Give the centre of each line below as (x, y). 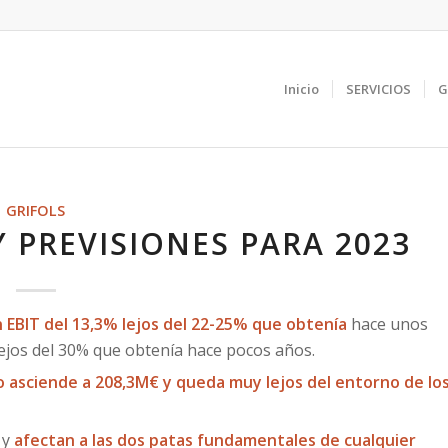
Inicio (301, 89)
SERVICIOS (378, 89)
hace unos (387, 324)
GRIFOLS (36, 210)
